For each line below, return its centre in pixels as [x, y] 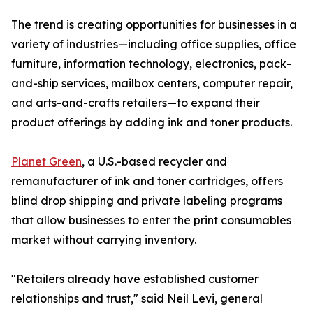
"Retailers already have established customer [135, 279]
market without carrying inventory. [104, 240]
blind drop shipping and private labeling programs [147, 201]
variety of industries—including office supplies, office [154, 44]
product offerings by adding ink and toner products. [152, 123]
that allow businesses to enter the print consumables [151, 220]
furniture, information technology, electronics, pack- [151, 64]
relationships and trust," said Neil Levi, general [137, 299]
